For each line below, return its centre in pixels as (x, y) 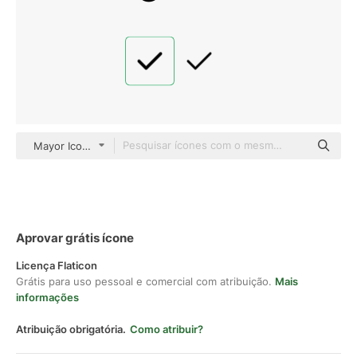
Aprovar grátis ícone (75, 238)
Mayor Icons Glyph (79, 146)
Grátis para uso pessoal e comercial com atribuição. (145, 281)
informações (47, 297)
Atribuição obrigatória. (71, 329)
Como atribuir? (167, 329)
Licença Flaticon (57, 265)
